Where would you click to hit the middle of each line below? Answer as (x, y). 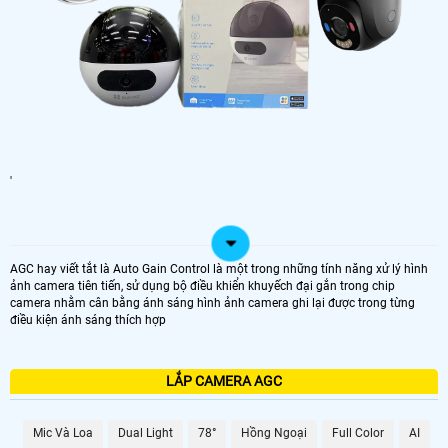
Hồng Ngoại (274, 432)
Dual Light (145, 432)
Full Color (358, 432)
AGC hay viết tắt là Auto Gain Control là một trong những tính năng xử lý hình (219, 268)
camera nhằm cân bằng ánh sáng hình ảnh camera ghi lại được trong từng (212, 302)
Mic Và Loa (63, 432)
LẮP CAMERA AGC (224, 380)
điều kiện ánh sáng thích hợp (88, 319)
